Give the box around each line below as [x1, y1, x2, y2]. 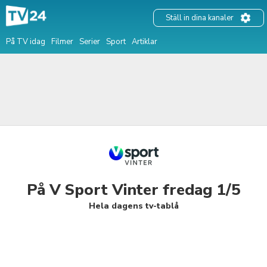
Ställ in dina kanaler [166, 13, 234, 24]
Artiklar [132, 36, 157, 47]
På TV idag [6, 36, 45, 47]
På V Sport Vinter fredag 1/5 [26, 179, 241, 200]
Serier [79, 36, 100, 47]
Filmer [51, 36, 73, 47]
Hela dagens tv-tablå [88, 200, 179, 212]
